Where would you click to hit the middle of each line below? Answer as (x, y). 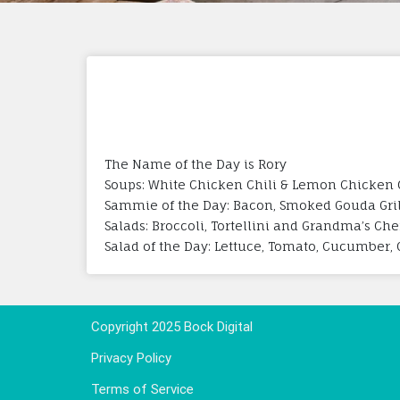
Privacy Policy (131, 358)
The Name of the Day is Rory (196, 163)
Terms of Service (142, 389)
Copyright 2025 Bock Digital (172, 326)
